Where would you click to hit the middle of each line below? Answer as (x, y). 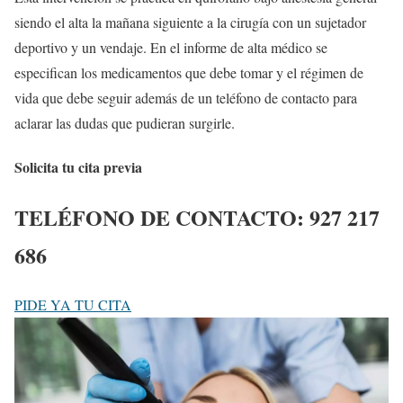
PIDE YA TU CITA (73, 305)
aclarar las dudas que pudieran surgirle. (125, 122)
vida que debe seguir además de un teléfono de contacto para (186, 97)
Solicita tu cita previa (78, 167)
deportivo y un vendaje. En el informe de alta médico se (171, 47)
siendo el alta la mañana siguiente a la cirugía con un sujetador (190, 22)
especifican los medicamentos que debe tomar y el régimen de (189, 72)
